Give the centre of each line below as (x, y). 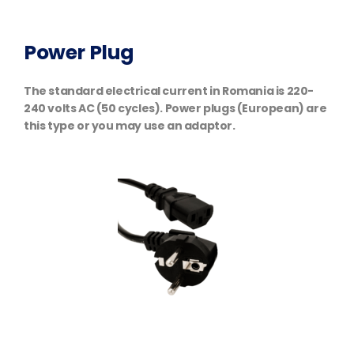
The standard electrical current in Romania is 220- (169, 91)
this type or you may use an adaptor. (130, 126)
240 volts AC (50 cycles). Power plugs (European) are (175, 109)
